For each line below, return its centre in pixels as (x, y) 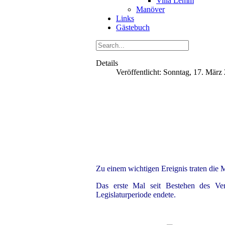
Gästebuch (133, 27)
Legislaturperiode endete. (136, 195)
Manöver (150, 9)
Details (107, 63)
